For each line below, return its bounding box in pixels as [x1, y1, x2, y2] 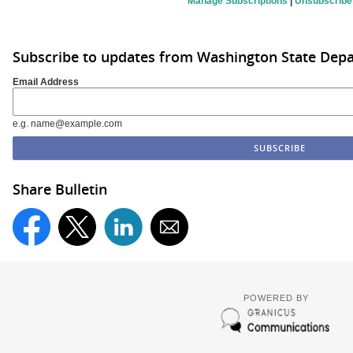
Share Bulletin [13, 179, 107, 199]
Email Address [13, 76, 79, 87]
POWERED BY [243, 293, 309, 303]
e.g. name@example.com [13, 118, 122, 128]
